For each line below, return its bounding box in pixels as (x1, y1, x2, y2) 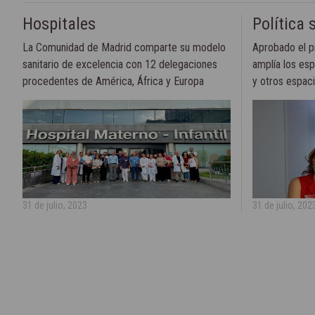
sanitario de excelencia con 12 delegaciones (22, 58, 217, 72)
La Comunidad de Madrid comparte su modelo (22, 41, 226, 55)
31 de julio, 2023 (22, 200, 87, 212)
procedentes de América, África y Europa (22, 75, 204, 89)
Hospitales (22, 14, 96, 34)
